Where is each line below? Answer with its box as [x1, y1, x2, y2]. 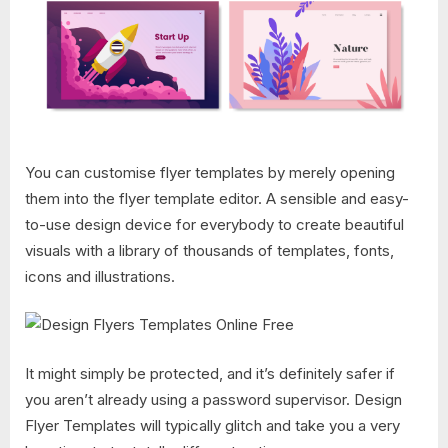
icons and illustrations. [25, 266, 175, 286]
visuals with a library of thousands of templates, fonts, [25, 240, 394, 260]
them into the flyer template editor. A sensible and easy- [25, 188, 409, 208]
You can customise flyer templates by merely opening [25, 162, 395, 182]
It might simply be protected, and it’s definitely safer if [25, 363, 395, 383]
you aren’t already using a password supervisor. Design [25, 389, 402, 409]
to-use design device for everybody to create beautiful [25, 214, 404, 234]
